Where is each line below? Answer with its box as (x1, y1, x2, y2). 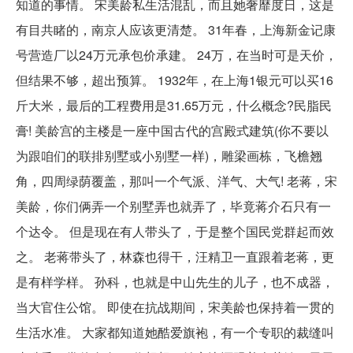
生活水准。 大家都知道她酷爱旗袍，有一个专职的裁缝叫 (16, 322, 334, 341)
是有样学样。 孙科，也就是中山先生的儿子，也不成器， (16, 272, 334, 291)
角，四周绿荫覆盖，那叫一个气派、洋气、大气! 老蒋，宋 (16, 171, 337, 190)
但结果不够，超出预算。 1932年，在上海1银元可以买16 (16, 70, 333, 89)
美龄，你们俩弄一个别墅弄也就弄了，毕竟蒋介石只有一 (16, 196, 331, 215)
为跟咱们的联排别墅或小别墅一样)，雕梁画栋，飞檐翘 (16, 146, 322, 165)
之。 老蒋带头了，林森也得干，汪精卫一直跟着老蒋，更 (16, 247, 334, 266)
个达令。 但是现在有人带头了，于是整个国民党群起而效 (16, 221, 334, 240)
